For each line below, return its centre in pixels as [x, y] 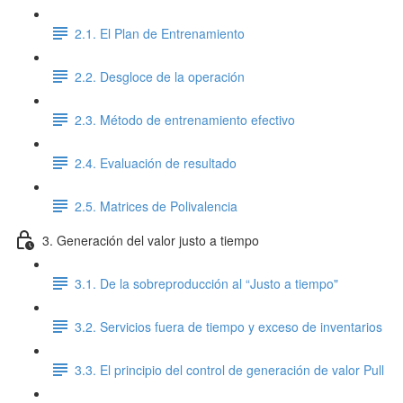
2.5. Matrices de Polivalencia [156, 206]
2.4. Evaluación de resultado [156, 162]
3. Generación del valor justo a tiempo [151, 240]
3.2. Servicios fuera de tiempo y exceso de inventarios [228, 326]
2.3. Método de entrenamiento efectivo [185, 119]
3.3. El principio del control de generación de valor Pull [229, 369]
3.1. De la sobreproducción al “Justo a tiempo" [206, 283]
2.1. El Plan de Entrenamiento [160, 33]
